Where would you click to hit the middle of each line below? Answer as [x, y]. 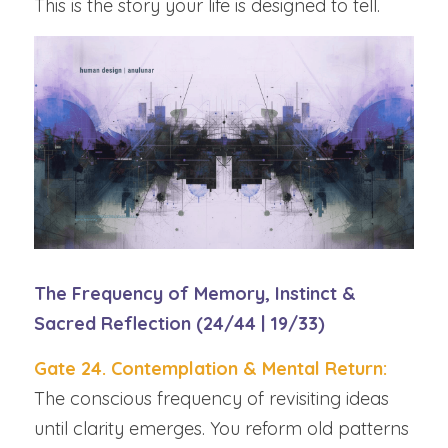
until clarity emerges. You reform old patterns [221, 428]
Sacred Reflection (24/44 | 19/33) [179, 323]
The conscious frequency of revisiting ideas [211, 398]
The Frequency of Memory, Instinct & [195, 293]
